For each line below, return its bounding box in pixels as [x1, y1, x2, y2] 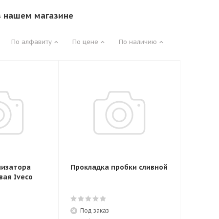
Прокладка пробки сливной [70, 163, 168, 172]
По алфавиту [11, 38, 52, 46]
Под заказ [80, 207, 109, 214]
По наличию [119, 38, 157, 46]
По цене [72, 38, 98, 46]
